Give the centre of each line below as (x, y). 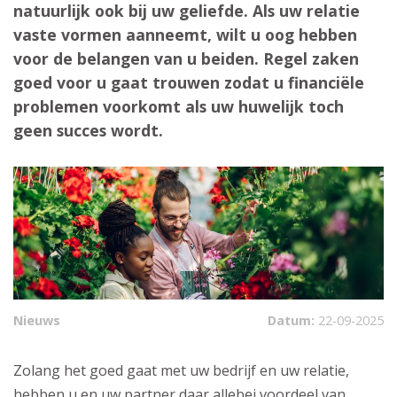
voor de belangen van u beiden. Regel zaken (186, 59)
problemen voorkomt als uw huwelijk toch (179, 107)
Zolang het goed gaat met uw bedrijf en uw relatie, (181, 370)
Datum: (293, 320)
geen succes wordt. (88, 131)
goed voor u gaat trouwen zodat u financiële (189, 83)
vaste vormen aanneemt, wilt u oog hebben (185, 35)
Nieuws (37, 320)
